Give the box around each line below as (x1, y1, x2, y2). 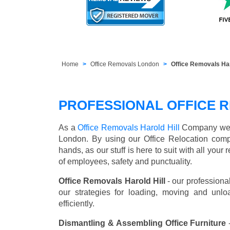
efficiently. (59, 199, 94, 208)
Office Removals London (90, 61, 160, 68)
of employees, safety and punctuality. (59, 157, 192, 166)
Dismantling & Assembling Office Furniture (59, 219, 226, 228)
